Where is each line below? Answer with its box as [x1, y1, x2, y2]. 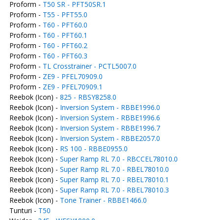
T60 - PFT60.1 [42, 30, 87, 40]
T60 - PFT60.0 [42, 20, 87, 29]
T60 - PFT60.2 [42, 41, 87, 50]
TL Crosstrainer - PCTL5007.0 [42, 61, 137, 71]
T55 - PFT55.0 [42, 10, 87, 19]
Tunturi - [9, 206, 38, 215]
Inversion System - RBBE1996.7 [59, 123, 160, 133]
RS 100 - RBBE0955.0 [59, 144, 128, 153]
